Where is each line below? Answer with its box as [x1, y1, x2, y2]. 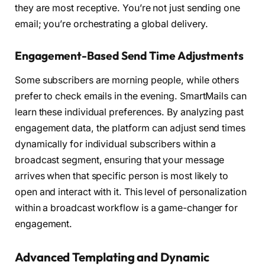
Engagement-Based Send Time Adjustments [15, 48, 244, 63]
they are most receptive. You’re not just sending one [15, 2, 240, 14]
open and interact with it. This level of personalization [15, 186, 247, 198]
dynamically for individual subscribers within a [15, 138, 216, 150]
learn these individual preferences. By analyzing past [15, 106, 244, 118]
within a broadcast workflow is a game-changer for [15, 202, 238, 214]
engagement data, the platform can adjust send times [15, 122, 245, 134]
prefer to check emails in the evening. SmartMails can [15, 91, 247, 102]
